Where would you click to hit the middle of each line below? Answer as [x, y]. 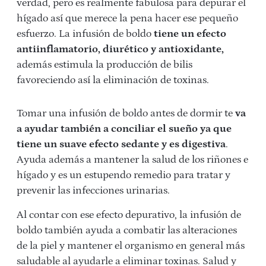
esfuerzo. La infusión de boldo [85, 34]
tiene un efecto [190, 34]
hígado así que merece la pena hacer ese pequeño [127, 19]
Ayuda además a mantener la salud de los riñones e [132, 160]
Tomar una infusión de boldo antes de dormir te [126, 114]
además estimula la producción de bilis [104, 65]
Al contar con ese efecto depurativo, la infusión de [129, 215]
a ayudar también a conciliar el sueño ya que [124, 129]
